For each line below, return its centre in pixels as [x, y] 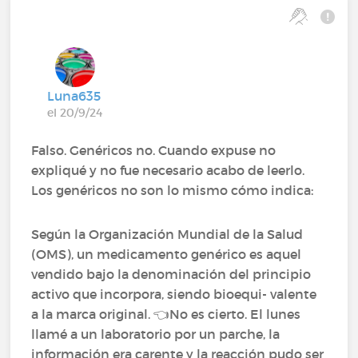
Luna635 [74, 95]
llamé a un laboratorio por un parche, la [156, 334]
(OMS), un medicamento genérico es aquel [167, 254]
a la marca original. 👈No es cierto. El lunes [166, 314]
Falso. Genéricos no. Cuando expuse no [154, 150]
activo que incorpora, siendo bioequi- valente [174, 294]
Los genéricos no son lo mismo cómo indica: [173, 190]
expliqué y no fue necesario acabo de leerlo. [168, 170]
